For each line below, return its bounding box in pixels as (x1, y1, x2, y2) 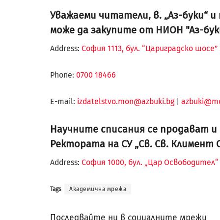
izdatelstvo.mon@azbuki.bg (77, 97, 174, 107)
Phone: (50, 70, 76, 80)
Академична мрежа (69, 186, 126, 193)
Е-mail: (50, 97, 77, 107)
